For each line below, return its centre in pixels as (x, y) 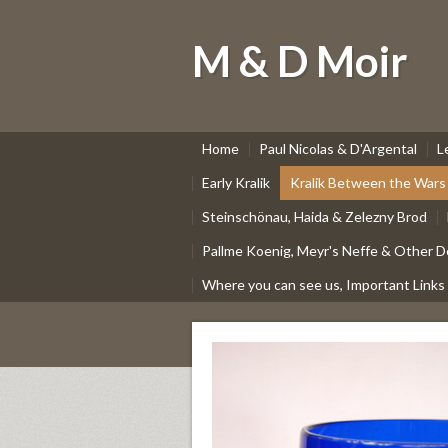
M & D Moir (300, 61)
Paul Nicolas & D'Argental (338, 148)
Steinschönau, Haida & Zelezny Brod (314, 216)
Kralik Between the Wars (368, 182)
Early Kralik (236, 182)
